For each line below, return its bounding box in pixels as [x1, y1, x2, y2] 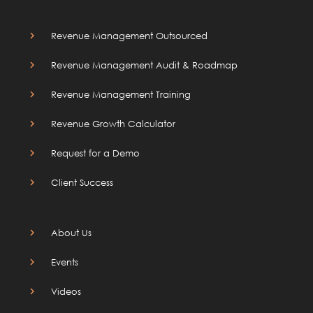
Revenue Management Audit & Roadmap [51, 59, 238, 71]
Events [51, 256, 79, 268]
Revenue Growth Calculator [51, 117, 176, 129]
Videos [51, 285, 82, 297]
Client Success [51, 176, 114, 188]
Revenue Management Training [51, 88, 191, 100]
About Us [51, 226, 92, 238]
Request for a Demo [51, 147, 140, 159]
